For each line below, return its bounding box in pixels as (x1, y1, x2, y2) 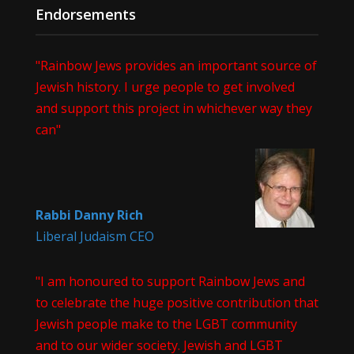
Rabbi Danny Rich (35, 205, 143, 224)
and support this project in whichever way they (35, 99, 312, 117)
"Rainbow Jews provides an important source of (35, 56, 317, 74)
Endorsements (35, 4, 136, 24)
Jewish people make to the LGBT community (35, 314, 297, 333)
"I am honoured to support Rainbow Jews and (35, 272, 305, 290)
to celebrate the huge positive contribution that (35, 293, 318, 311)
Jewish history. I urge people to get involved (35, 77, 295, 96)
